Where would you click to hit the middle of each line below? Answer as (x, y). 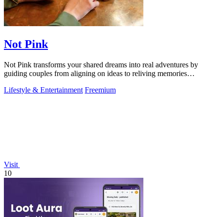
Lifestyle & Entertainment (43, 90)
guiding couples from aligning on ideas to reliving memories (95, 74)
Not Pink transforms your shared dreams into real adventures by (101, 65)
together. (17, 82)
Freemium (100, 90)
